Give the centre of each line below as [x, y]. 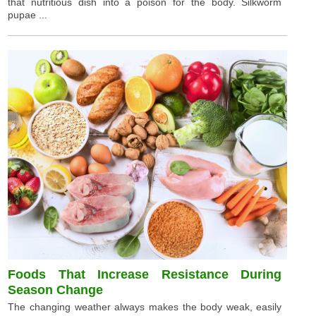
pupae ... [28, 14]
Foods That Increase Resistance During [145, 274]
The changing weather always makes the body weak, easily [145, 306]
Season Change [56, 290]
